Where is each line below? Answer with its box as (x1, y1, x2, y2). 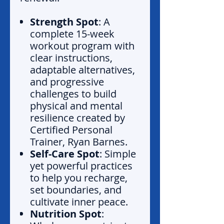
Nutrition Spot (30, 207, 101, 221)
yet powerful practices (30, 159, 132, 173)
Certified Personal (30, 123, 112, 137)
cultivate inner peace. (30, 195, 128, 209)
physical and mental (30, 99, 122, 113)
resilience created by (30, 111, 125, 125)
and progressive (30, 75, 104, 89)
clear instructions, (30, 51, 112, 65)
